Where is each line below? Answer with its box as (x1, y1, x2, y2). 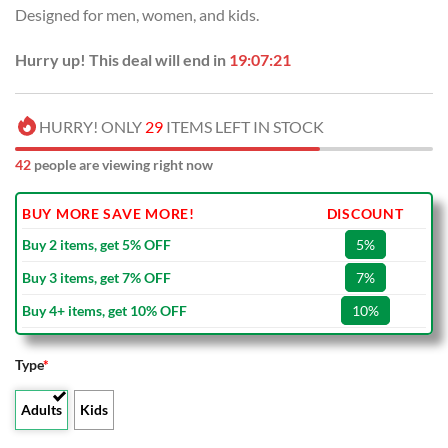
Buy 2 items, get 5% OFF (22, 236, 171, 254)
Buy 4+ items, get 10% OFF (22, 302, 187, 320)
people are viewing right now (31, 156, 213, 174)
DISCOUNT (326, 205, 404, 223)
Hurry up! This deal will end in (15, 50, 229, 70)
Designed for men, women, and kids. (15, 4, 259, 24)
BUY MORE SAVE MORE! (22, 205, 195, 223)
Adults (21, 401, 62, 419)
